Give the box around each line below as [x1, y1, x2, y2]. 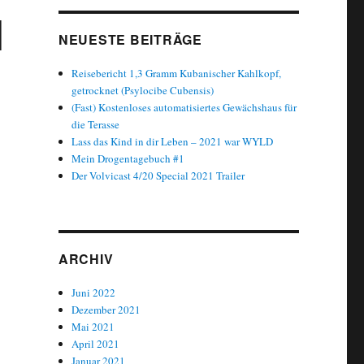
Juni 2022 [71, 285, 116, 301]
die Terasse [71, 117, 120, 132]
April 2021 [71, 336, 120, 352]
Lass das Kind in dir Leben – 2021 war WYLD [71, 134, 274, 149]
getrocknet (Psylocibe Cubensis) [71, 83, 214, 98]
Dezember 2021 [71, 302, 141, 318]
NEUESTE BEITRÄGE [58, 30, 202, 50]
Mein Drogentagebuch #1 [71, 151, 185, 167]
